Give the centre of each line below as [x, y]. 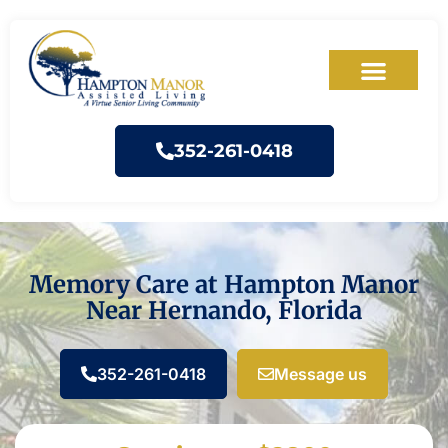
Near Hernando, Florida [224, 311]
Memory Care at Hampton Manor [224, 285]
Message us [320, 374]
